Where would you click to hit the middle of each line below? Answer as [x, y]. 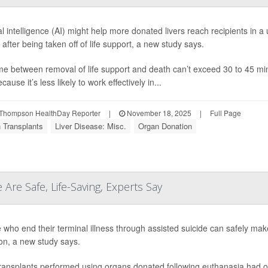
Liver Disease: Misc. [90, 126]
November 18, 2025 [158, 113]
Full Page [225, 113]
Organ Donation [165, 126]
